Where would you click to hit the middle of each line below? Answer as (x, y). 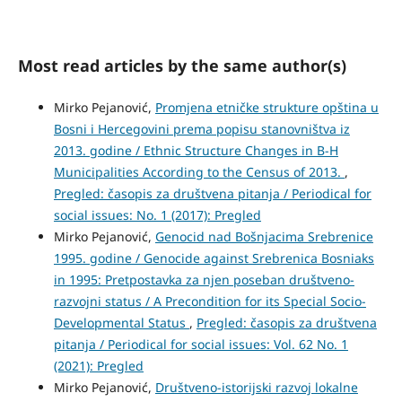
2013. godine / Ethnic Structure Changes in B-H (196, 150)
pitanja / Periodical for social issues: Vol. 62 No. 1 (201, 344)
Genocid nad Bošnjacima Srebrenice (264, 236)
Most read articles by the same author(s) (182, 65)
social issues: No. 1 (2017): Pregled (157, 214)
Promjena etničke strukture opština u (267, 107)
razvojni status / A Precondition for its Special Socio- (210, 301)
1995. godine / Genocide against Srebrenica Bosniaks (214, 258)
